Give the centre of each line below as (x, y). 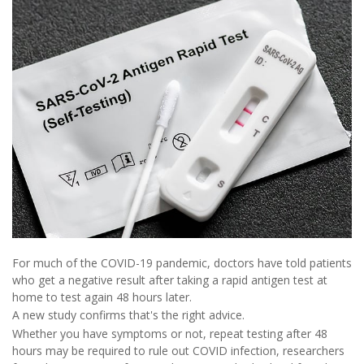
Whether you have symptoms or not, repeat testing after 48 (170, 333)
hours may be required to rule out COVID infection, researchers (178, 350)
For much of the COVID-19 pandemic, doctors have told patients (182, 262)
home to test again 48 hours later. (102, 297)
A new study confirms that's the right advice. (128, 315)
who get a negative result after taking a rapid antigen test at (170, 279)
